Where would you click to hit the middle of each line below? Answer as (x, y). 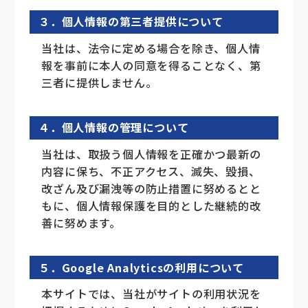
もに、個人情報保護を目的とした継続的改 (151, 205)
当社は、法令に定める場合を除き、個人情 (151, 48)
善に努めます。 (81, 222)
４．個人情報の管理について (114, 128)
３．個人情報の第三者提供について (131, 22)
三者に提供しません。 (99, 82)
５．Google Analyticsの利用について (141, 267)
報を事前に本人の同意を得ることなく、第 (151, 65)
